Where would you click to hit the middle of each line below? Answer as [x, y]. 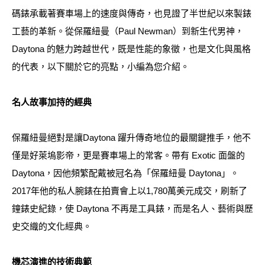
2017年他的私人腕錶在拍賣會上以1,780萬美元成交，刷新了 [130, 191]
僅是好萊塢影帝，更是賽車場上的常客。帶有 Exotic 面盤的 [128, 156]
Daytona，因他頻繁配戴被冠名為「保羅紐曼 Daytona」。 [125, 173]
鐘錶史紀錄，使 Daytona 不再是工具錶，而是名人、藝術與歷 [132, 209]
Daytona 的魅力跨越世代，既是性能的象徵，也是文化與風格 [131, 49]
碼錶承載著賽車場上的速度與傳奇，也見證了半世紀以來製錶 [132, 14]
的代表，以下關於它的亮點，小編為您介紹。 [101, 67]
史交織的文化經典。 [52, 227]
